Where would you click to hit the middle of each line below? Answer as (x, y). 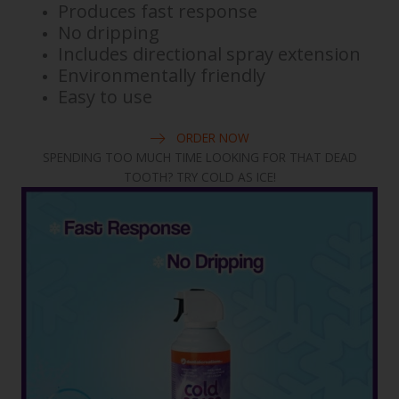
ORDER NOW (213, 138)
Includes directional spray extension (210, 54)
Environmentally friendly (162, 76)
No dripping (109, 33)
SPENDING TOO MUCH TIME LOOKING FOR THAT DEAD (199, 158)
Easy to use (106, 97)
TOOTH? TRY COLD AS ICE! (199, 177)
